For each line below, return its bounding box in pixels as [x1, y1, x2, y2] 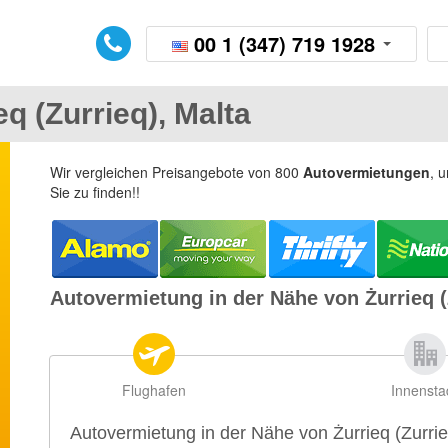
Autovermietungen [303, 162, 430, 182]
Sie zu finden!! [50, 182, 140, 202]
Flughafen [121, 380, 186, 400]
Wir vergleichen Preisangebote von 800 [50, 162, 303, 182]
